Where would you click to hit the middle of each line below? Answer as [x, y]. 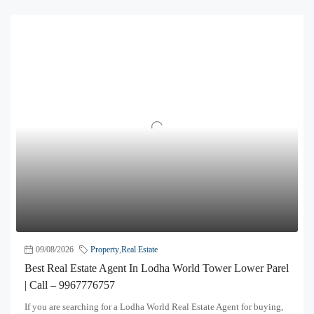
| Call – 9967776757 [70, 285]
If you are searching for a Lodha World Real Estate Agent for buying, [154, 306]
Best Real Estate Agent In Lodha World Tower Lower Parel [157, 268]
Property [105, 249]
